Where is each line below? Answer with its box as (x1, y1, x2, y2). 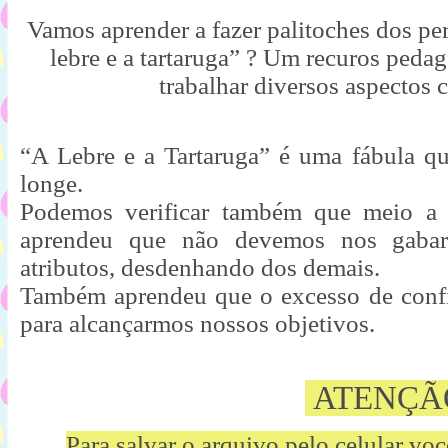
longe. (20, 170, 89, 197)
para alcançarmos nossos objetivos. (20, 310, 375, 337)
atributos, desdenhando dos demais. (20, 254, 386, 281)
